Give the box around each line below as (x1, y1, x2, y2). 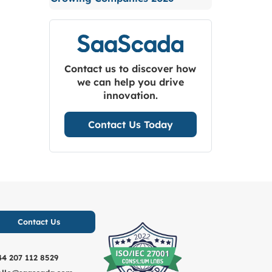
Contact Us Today (87, 118, 173, 131)
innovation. (103, 89, 158, 102)
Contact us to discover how (64, 63, 197, 75)
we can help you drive (76, 76, 184, 89)
